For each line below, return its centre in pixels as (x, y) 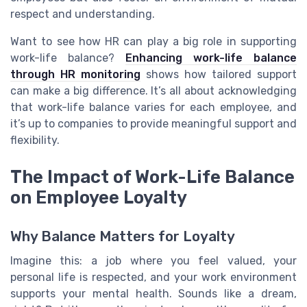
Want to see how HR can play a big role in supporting (153, 42)
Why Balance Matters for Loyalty (123, 236)
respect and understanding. (83, 14)
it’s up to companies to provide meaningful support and (153, 124)
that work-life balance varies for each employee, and (153, 108)
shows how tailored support (219, 75)
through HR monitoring (75, 75)
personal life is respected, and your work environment (153, 277)
